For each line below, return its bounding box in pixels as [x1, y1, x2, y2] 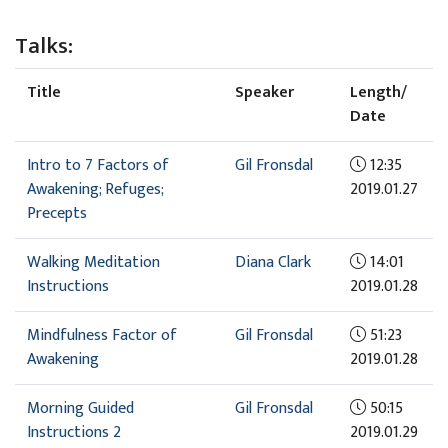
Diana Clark [235, 248, 311, 276]
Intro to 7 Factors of [27, 151, 169, 179]
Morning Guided [27, 394, 134, 422]
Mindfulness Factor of [27, 321, 177, 349]
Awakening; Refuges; [27, 175, 163, 203]
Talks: [15, 25, 73, 65]
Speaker [235, 78, 294, 106]
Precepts [27, 199, 87, 227]
